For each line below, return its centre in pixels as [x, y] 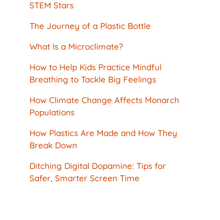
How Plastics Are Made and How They [103, 133]
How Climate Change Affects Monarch [104, 100]
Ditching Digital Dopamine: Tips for [98, 165]
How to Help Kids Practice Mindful [96, 67]
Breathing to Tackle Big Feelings [93, 79]
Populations [52, 112]
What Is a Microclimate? [76, 46]
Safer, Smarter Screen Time [84, 178]
